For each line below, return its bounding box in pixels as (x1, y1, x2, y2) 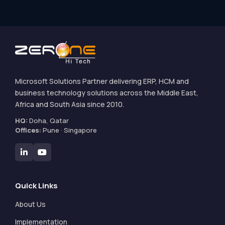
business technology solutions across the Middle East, (15, 87, 198, 97)
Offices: (15, 125, 41, 135)
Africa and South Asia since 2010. (15, 99, 124, 109)
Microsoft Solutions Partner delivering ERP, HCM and (15, 76, 189, 86)
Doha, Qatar (28, 116, 69, 125)
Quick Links (15, 180, 58, 191)
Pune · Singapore (41, 125, 97, 135)
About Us (15, 199, 46, 209)
